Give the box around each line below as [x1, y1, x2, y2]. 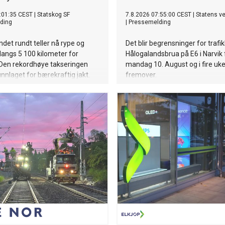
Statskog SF [37, 11, 70, 18]
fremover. [126, 71, 157, 79]
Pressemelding [129, 19, 171, 26]
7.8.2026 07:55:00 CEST [126, 11, 191, 18]
